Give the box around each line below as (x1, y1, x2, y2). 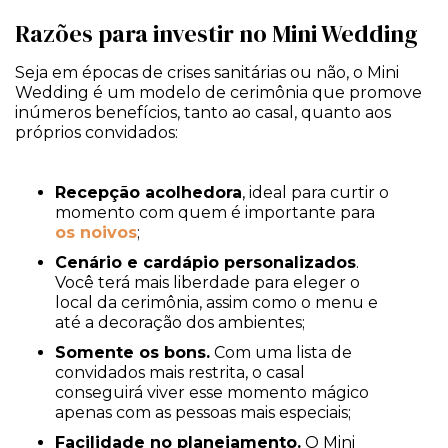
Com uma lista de (210, 342, 352, 362)
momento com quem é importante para (55, 202, 375, 222)
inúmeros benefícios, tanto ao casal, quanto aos (15, 103, 391, 123)
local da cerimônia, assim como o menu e (55, 292, 378, 312)
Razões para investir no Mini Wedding (15, 17, 418, 51)
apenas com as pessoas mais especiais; (55, 402, 351, 422)
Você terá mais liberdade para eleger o (55, 272, 360, 292)
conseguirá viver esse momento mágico (55, 382, 369, 402)
